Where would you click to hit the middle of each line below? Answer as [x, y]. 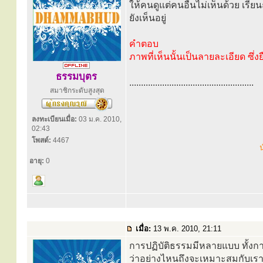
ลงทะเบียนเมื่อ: [54, 119]
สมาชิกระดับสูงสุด [77, 90]
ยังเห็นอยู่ [148, 18]
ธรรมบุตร [76, 77]
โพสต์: [41, 140]
